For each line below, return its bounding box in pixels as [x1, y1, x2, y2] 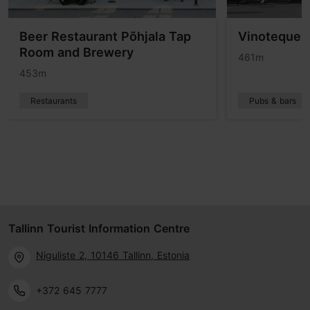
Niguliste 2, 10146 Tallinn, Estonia [36, 248, 190, 261]
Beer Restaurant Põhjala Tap [19, 29, 191, 44]
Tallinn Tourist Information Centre [8, 221, 190, 236]
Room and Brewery [19, 45, 134, 60]
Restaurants [30, 95, 77, 107]
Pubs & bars [249, 95, 296, 107]
